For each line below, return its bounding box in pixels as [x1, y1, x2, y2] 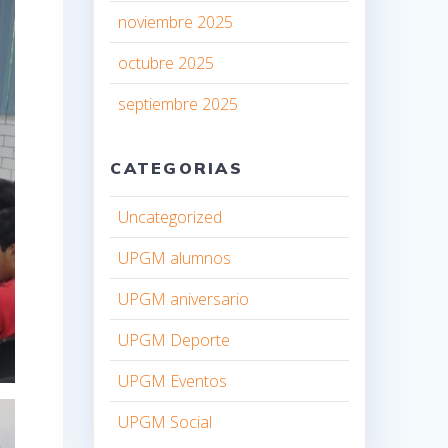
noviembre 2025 [118, 10, 234, 33]
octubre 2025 [118, 51, 215, 74]
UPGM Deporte [118, 328, 231, 351]
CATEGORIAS [110, 157, 243, 178]
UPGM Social [118, 410, 213, 433]
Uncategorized [118, 205, 223, 228]
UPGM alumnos [118, 246, 232, 269]
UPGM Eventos [118, 369, 228, 392]
